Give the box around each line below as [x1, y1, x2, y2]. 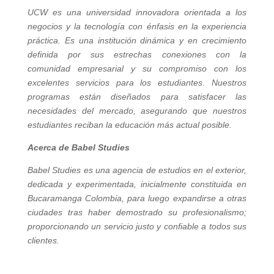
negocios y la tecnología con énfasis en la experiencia [27, 21, 247, 32]
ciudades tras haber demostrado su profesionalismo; [27, 207, 247, 218]
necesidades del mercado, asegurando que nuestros [27, 106, 247, 116]
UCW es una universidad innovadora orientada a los [27, 7, 247, 18]
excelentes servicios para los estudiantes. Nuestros [27, 78, 247, 88]
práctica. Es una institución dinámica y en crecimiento [27, 35, 247, 46]
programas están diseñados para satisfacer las [27, 92, 247, 102]
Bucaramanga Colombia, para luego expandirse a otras [27, 193, 247, 204]
